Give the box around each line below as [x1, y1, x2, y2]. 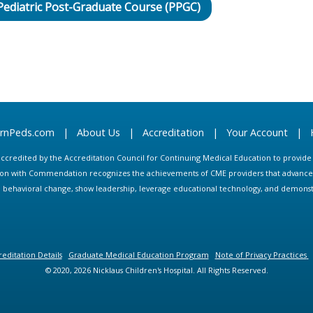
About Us [77, 125, 120, 139]
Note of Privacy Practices [214, 249, 307, 260]
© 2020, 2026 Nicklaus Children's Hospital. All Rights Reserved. [45, 264, 268, 275]
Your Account [226, 125, 288, 139]
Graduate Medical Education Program [68, 249, 209, 260]
